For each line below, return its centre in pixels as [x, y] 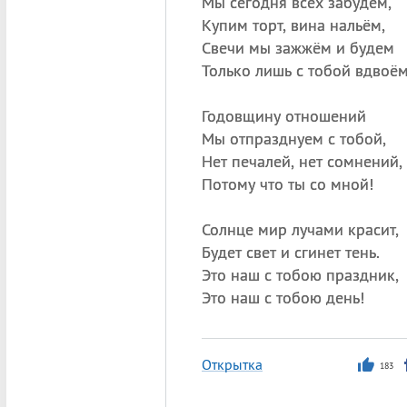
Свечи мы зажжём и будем [298, 48]
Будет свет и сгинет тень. [290, 252]
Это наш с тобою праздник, [300, 275]
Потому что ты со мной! [287, 184]
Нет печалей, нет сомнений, [302, 161]
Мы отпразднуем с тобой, [293, 139]
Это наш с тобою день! [283, 298]
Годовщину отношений [283, 116]
